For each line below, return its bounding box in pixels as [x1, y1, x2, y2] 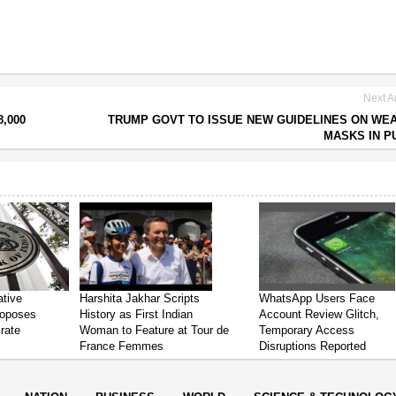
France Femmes [80, 339, 164, 353]
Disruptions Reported [259, 339, 367, 353]
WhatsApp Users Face [259, 291, 376, 305]
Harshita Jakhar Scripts [80, 291, 201, 305]
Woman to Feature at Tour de [80, 323, 230, 337]
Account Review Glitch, [259, 307, 380, 321]
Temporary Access [259, 323, 355, 337]
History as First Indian [80, 307, 194, 321]
